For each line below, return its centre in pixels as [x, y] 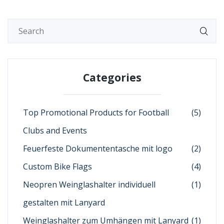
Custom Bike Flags [57, 167]
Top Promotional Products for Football [96, 113]
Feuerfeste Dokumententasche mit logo [98, 149]
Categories [112, 78]
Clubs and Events [55, 131]
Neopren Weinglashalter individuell [89, 185]
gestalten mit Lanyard [64, 203]
